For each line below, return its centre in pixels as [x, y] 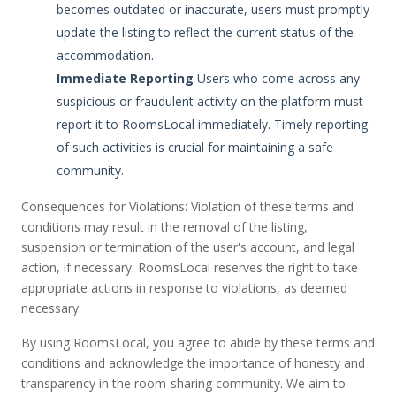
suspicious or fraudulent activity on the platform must [210, 101]
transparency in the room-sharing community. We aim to [183, 383]
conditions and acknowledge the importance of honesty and [193, 363]
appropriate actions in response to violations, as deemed [184, 288]
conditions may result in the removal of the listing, [164, 227]
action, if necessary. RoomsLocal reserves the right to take [190, 267]
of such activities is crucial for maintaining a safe [195, 147]
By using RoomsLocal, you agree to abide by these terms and [198, 343]
